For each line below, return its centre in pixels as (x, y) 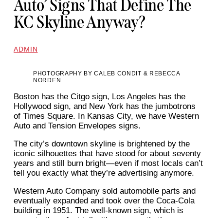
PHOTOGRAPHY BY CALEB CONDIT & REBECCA (107, 74)
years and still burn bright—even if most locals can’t (108, 163)
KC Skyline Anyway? (80, 22)
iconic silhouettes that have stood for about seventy (107, 154)
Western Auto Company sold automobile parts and (105, 191)
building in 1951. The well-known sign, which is (99, 211)
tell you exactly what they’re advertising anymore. (104, 173)
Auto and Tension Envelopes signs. (77, 126)
